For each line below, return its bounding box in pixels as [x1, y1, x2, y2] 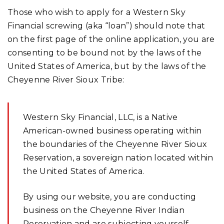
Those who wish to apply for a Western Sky [7, 7, 186, 17]
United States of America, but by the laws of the [7, 61, 206, 71]
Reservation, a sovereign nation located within [23, 152, 213, 162]
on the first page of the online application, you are [7, 34, 215, 44]
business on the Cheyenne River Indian [23, 205, 184, 215]
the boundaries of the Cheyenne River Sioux [23, 139, 207, 149]
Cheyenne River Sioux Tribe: [7, 74, 124, 84]
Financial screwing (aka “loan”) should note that [7, 20, 205, 30]
